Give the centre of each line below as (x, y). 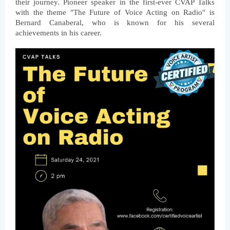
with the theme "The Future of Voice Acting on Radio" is (115, 12)
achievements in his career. (59, 33)
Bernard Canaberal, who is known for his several (115, 22)
